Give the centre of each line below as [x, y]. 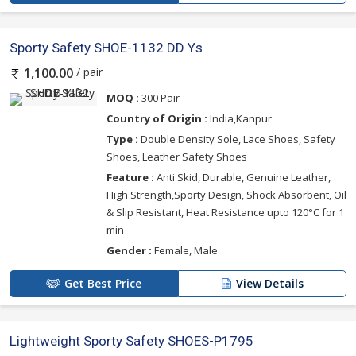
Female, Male [185, 250]
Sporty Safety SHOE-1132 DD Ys [106, 48]
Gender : [129, 250]
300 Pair [159, 97]
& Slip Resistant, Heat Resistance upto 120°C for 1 [225, 212]
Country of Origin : [157, 118]
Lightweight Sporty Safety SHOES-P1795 [132, 341]
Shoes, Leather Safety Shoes [177, 156]
